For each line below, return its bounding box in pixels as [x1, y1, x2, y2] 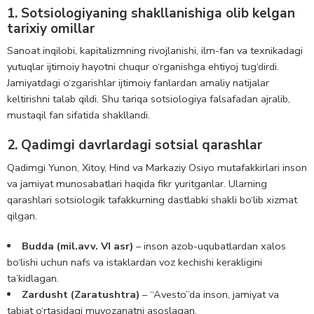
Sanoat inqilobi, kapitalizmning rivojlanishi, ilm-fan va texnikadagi [7, 43, 303, 58]
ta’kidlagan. [7, 271, 59, 285]
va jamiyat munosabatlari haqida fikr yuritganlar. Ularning [7, 176, 267, 191]
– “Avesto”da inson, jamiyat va [139, 287, 279, 301]
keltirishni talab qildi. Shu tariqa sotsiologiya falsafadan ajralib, [7, 92, 290, 107]
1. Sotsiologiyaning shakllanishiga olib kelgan [7, 4, 295, 22]
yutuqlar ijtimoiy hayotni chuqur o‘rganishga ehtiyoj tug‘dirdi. [7, 60, 279, 74]
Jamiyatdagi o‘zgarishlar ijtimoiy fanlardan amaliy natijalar [7, 76, 269, 90]
